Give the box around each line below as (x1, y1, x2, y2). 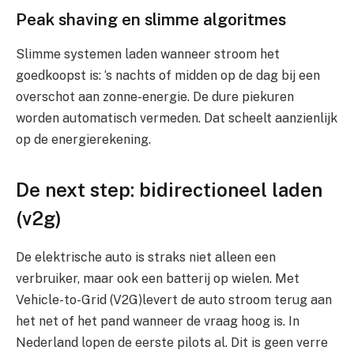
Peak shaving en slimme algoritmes (16, 9, 286, 29)
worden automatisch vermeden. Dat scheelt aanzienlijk (16, 111, 337, 126)
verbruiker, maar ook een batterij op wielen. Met (16, 271, 299, 287)
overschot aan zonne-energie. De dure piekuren (16, 89, 294, 105)
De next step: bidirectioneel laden (16, 179, 322, 201)
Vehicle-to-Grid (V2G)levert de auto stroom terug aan (16, 292, 332, 308)
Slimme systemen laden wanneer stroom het (16, 47, 280, 62)
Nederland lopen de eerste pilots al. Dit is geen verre (16, 335, 328, 351)
